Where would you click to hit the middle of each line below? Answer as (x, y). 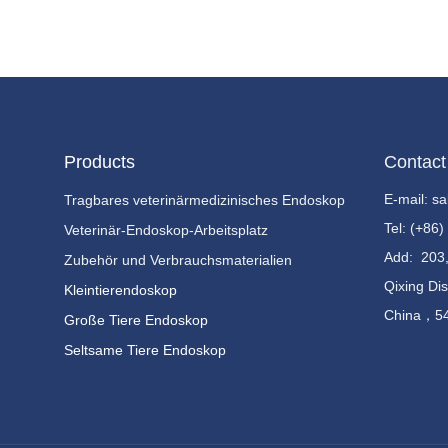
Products (99, 162)
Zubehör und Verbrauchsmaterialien (177, 260)
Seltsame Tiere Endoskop (144, 350)
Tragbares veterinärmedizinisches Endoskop (204, 200)
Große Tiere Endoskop (135, 320)
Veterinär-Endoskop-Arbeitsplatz (165, 230)
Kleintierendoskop (120, 290)
